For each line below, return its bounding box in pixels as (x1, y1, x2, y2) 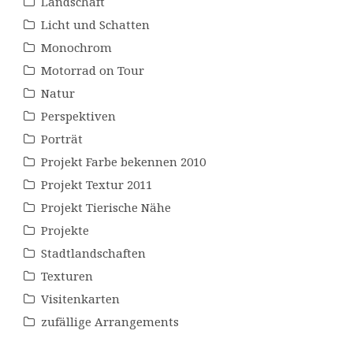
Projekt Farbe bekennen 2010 (41, 153, 206, 169)
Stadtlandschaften (41, 244, 146, 261)
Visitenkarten (41, 290, 120, 307)
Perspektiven (41, 107, 116, 124)
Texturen (41, 267, 93, 284)
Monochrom (41, 39, 112, 55)
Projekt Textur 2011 (41, 176, 152, 192)
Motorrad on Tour (41, 61, 144, 78)
